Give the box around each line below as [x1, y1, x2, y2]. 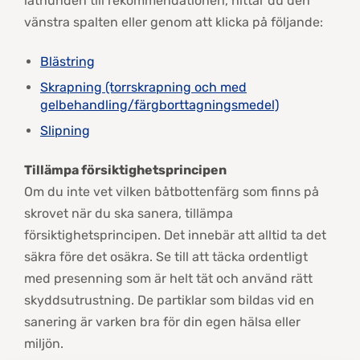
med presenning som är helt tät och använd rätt [24, 271, 313, 286]
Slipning [40, 123, 90, 138]
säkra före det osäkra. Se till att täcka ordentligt [24, 249, 308, 264]
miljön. [24, 336, 63, 351]
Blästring [40, 54, 95, 69]
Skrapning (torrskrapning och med [40, 80, 247, 95]
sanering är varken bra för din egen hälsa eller [24, 314, 301, 329]
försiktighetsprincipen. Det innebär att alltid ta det [24, 227, 326, 243]
